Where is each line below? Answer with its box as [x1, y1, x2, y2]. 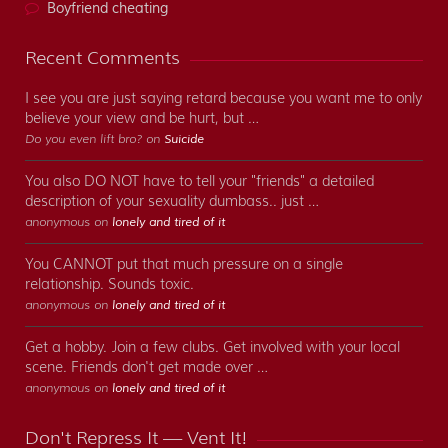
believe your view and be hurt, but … [25, 109, 259, 128]
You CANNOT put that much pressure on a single [25, 255, 343, 274]
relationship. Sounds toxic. [25, 275, 194, 294]
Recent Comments [25, 47, 180, 70]
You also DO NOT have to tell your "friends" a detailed [25, 172, 374, 191]
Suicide [164, 132, 204, 148]
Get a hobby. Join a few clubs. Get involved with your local [25, 338, 400, 357]
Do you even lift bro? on [25, 132, 164, 147]
